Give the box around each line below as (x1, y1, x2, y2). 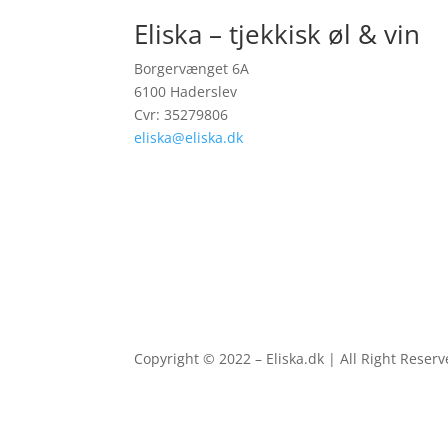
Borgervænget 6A (134, 59, 254, 79)
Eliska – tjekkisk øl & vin (134, 16, 421, 53)
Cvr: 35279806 (134, 105, 229, 125)
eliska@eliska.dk (134, 128, 244, 148)
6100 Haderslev (134, 82, 238, 102)
